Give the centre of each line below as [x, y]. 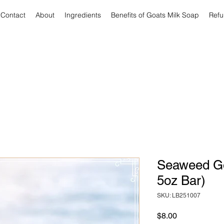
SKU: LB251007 [179, 195]
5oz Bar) [181, 180]
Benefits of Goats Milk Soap [155, 15]
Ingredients [83, 15]
